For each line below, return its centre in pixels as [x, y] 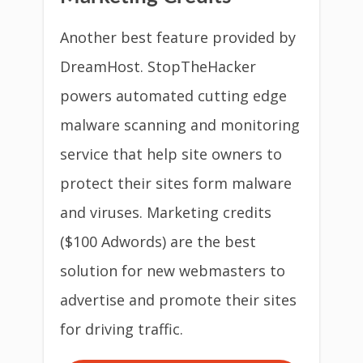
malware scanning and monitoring [180, 125]
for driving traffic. [122, 329]
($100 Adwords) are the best [158, 241]
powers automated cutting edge [173, 96]
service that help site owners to [171, 154]
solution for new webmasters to [173, 271]
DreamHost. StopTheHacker [158, 66]
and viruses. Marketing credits [166, 212]
